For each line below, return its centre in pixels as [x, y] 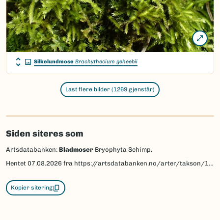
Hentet [17, 164]
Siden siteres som [45, 134]
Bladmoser [76, 150]
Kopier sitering [32, 188]
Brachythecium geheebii [106, 62]
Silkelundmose [54, 62]
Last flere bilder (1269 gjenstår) [110, 90]
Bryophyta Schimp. [123, 150]
